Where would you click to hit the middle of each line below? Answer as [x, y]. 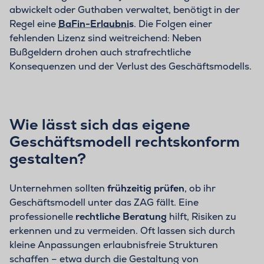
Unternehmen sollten [58, 189]
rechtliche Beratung [122, 217]
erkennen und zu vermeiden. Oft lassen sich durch [122, 231]
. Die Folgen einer [173, 24]
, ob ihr [200, 189]
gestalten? [48, 159]
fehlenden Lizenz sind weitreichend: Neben [105, 38]
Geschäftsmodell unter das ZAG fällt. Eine [104, 203]
